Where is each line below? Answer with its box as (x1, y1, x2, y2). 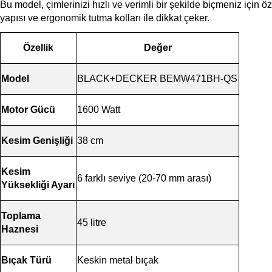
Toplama (1, 210, 41, 221)
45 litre (77, 217, 106, 228)
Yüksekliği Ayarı (1, 179, 75, 190)
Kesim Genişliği (1, 135, 73, 146)
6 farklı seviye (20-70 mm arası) (77, 172, 211, 183)
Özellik (23, 42, 53, 53)
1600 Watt (77, 104, 120, 115)
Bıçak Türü (1, 254, 52, 265)
